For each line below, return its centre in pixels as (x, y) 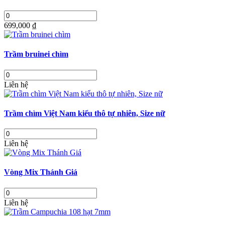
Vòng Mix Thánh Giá (41, 172)
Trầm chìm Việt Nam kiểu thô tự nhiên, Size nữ (85, 113)
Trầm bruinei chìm (36, 54)
